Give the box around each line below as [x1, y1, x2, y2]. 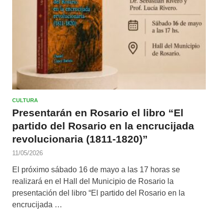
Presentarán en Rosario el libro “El [12, 107, 183, 119]
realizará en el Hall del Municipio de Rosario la [12, 177, 174, 186]
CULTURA [12, 97, 38, 104]
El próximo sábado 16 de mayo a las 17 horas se [12, 165, 180, 174]
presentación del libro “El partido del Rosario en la [12, 189, 185, 198]
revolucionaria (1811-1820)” [12, 133, 148, 145]
